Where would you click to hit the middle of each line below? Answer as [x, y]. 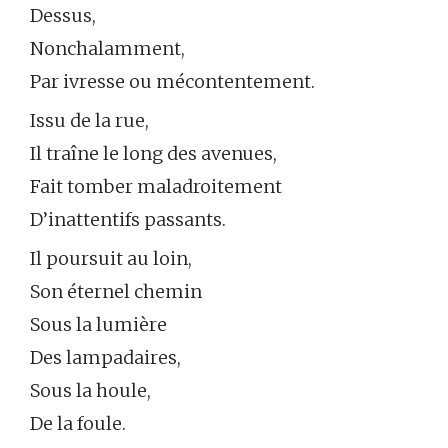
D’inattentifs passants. [128, 220]
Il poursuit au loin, [111, 259]
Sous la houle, [90, 391]
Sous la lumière [98, 325]
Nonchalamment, [107, 49]
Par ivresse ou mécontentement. [172, 82]
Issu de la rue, [89, 121]
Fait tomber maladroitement [156, 187]
